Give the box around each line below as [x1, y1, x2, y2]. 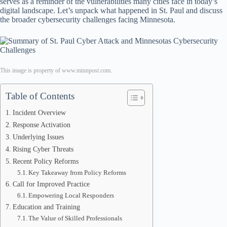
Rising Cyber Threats [12, 145, 73, 153]
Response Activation [12, 121, 70, 129]
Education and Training [12, 203, 80, 211]
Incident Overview [12, 108, 66, 117]
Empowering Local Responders [28, 192, 115, 199]
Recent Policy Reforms [12, 157, 79, 165]
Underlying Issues [12, 133, 64, 141]
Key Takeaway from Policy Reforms [28, 169, 127, 176]
